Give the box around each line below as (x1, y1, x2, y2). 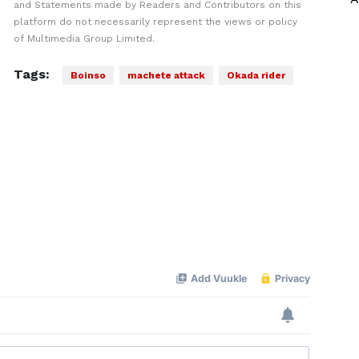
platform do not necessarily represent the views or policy (13, 16, 297, 27)
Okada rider (226, 70, 285, 81)
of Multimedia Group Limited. (13, 33, 155, 44)
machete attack (127, 70, 205, 81)
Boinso (70, 70, 106, 81)
